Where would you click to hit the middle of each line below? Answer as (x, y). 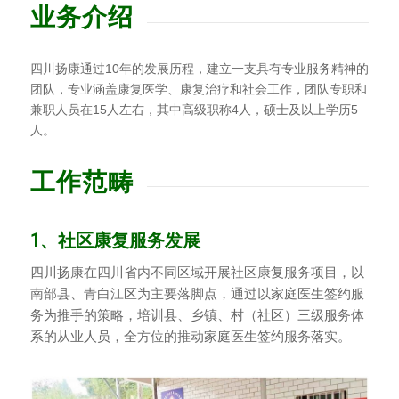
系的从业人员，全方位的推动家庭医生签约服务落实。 (190, 336)
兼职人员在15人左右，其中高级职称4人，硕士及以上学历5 (194, 109)
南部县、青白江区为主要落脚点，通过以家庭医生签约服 (197, 293)
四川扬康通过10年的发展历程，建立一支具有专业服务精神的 (199, 68)
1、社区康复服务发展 (115, 240)
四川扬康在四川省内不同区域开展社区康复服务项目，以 (197, 272)
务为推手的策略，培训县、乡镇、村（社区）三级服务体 (197, 314)
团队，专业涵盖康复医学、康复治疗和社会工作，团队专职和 (198, 89)
